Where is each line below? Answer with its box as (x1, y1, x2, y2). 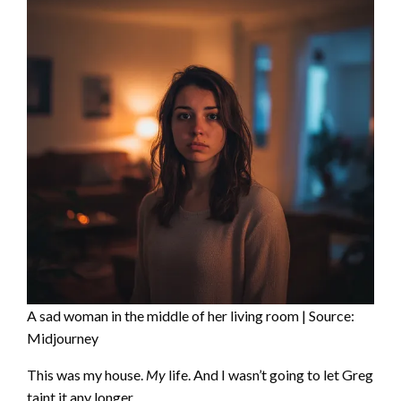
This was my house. (27, 365, 146, 383)
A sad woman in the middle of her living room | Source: (27, 306, 354, 324)
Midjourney (27, 328, 98, 346)
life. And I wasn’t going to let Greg (166, 365, 373, 383)
